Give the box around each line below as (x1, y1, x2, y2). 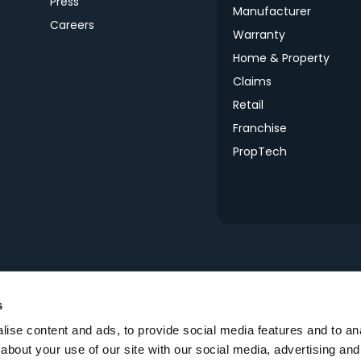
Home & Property (233, 49, 330, 66)
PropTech (233, 143, 287, 160)
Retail (233, 96, 263, 113)
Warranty (233, 26, 285, 43)
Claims (233, 73, 272, 89)
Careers (49, 16, 94, 33)
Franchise (233, 119, 287, 136)
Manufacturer (233, 2, 311, 19)
